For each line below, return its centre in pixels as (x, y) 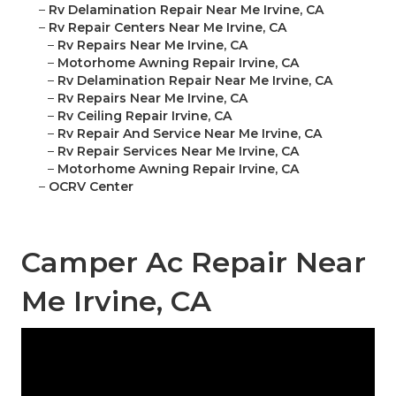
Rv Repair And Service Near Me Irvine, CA (190, 134)
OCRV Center (91, 187)
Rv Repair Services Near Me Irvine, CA (178, 152)
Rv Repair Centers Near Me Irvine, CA (168, 28)
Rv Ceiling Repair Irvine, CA (145, 116)
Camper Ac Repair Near (194, 263)
